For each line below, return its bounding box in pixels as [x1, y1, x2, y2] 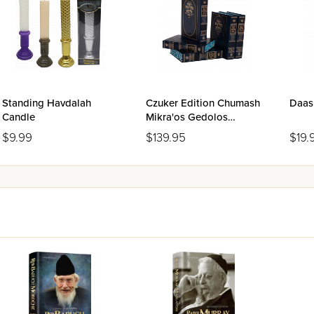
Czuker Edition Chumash [146, 97, 260, 109]
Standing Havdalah [2, 97, 91, 109]
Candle [2, 111, 35, 123]
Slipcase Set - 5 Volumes [146, 125, 261, 137]
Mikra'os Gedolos [146, 111, 228, 123]
